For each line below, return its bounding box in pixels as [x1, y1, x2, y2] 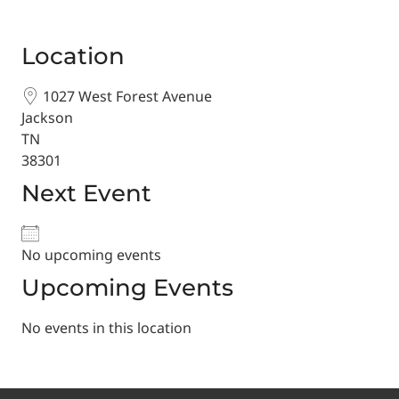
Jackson [21, 108, 73, 127]
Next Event [21, 179, 151, 208]
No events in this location [21, 318, 191, 338]
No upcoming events [21, 245, 161, 265]
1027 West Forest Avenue [39, 86, 212, 106]
